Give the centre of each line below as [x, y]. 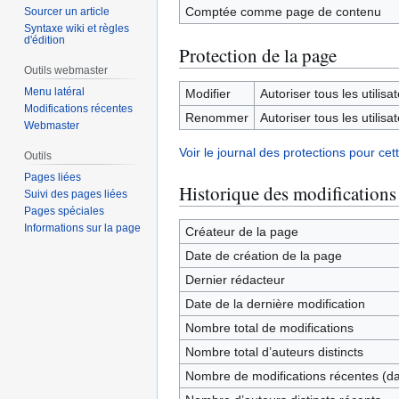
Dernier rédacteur [235, 280]
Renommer [216, 118]
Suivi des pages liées [76, 194]
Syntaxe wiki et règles [77, 29]
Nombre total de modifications [269, 328]
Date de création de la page [263, 256]
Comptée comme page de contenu [283, 12]
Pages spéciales [65, 211]
